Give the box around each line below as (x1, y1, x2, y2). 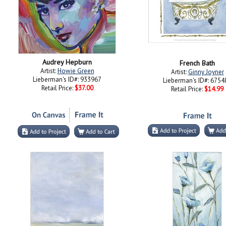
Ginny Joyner (188, 68, 224, 76)
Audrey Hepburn (42, 58, 92, 67)
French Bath (180, 59, 215, 68)
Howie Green (57, 67, 94, 75)
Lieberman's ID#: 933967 (33, 75, 101, 84)
